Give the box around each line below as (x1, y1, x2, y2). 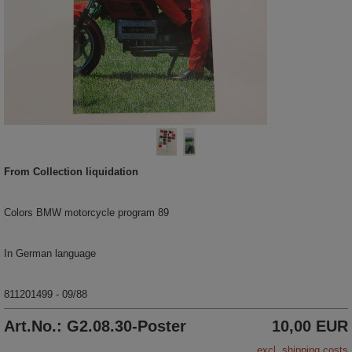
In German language (4, 247, 96, 259)
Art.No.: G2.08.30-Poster (4, 317, 186, 335)
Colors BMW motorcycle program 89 (4, 206, 169, 218)
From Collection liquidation (4, 165, 138, 178)
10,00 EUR (272, 317, 348, 335)
